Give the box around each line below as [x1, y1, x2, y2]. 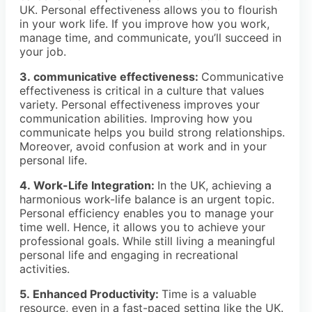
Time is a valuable [162, 287, 256, 302]
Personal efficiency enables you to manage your [19, 206, 274, 221]
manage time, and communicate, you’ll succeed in [19, 31, 281, 45]
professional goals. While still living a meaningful [19, 234, 275, 249]
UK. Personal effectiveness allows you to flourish [19, 3, 277, 17]
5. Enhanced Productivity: [19, 287, 162, 302]
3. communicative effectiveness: [19, 70, 201, 84]
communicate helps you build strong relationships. [19, 125, 285, 140]
